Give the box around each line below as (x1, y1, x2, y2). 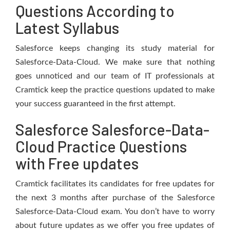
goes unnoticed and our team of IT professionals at (15, 72, 215, 80)
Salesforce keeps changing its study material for (15, 44, 215, 52)
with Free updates (15, 154, 139, 172)
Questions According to (15, 2, 175, 20)
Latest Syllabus (15, 18, 119, 37)
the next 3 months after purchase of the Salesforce (15, 194, 215, 202)
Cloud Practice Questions (15, 137, 187, 156)
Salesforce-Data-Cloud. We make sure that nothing (15, 58, 215, 66)
